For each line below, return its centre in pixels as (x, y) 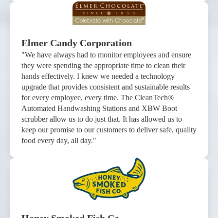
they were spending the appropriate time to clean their (103, 66)
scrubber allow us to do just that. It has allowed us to (102, 119)
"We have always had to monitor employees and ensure (106, 55)
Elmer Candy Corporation (77, 43)
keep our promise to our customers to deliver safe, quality (109, 130)
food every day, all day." (59, 141)
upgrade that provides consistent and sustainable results (106, 87)
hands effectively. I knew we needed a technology (98, 76)
